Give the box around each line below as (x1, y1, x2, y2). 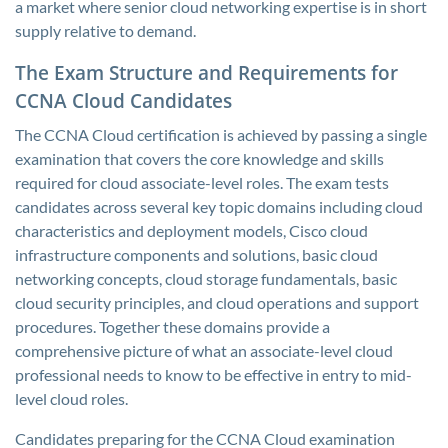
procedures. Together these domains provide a (15, 317, 330, 336)
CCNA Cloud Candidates (15, 88, 232, 113)
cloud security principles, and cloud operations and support (15, 293, 419, 312)
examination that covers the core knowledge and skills (15, 149, 384, 168)
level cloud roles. (15, 389, 128, 408)
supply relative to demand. (15, 21, 196, 40)
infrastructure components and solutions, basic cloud (15, 245, 378, 264)
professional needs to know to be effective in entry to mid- (15, 365, 412, 384)
